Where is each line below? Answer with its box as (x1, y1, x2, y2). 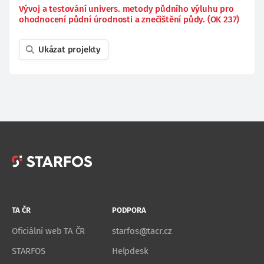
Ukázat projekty (38, 44, 101, 55)
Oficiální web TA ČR (12, 226, 85, 236)
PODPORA (112, 206, 146, 214)
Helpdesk (112, 246, 148, 256)
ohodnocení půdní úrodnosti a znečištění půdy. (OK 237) (19, 14, 240, 25)
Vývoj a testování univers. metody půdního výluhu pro (19, 4, 234, 14)
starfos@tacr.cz (112, 226, 172, 236)
